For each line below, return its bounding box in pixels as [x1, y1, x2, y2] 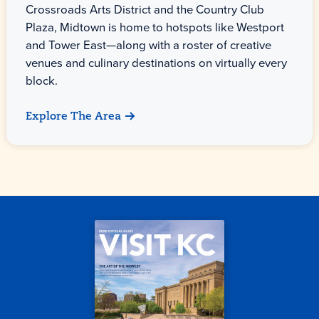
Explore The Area [25, 111, 121, 123]
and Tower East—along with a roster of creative [25, 36, 271, 54]
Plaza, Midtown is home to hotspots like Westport [25, 18, 284, 36]
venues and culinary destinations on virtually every [25, 53, 287, 72]
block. [25, 71, 58, 90]
